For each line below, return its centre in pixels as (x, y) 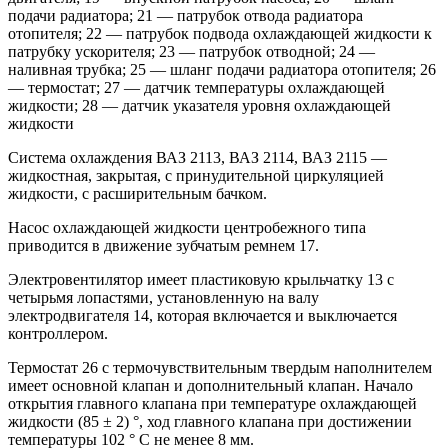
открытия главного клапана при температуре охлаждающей (212, 404)
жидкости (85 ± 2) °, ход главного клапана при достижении (210, 422)
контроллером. (58, 334)
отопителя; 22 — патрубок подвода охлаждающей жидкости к (220, 34)
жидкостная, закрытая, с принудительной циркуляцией (196, 176)
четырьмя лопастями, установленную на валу (163, 298)
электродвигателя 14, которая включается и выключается (202, 316)
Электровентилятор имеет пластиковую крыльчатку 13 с (201, 280)
